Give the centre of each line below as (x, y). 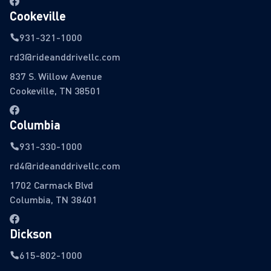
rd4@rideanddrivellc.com (65, 166)
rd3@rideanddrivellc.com (65, 57)
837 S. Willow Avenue (56, 76)
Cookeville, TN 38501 (55, 91)
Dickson (31, 234)
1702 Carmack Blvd (52, 185)
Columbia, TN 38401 (54, 200)
